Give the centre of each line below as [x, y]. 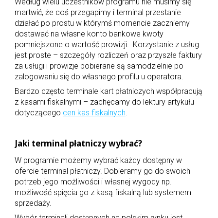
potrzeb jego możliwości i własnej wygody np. [93, 182]
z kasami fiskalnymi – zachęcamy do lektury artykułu [104, 102]
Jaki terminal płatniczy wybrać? [78, 143]
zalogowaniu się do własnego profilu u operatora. [99, 76]
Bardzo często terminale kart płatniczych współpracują [109, 91]
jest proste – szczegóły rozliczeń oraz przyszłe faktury [108, 55]
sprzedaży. [33, 203]
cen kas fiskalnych [94, 112]
